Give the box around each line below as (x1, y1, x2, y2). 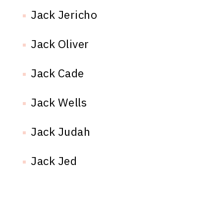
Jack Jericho (31, 7, 98, 22)
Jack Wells (31, 95, 87, 110)
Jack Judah (31, 124, 91, 139)
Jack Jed (31, 153, 77, 168)
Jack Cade (31, 65, 84, 81)
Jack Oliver (31, 36, 89, 52)
